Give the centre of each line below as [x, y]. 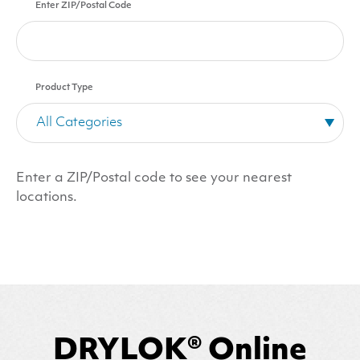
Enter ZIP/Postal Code [84, 6]
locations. [47, 198]
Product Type [64, 88]
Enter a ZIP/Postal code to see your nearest [154, 178]
